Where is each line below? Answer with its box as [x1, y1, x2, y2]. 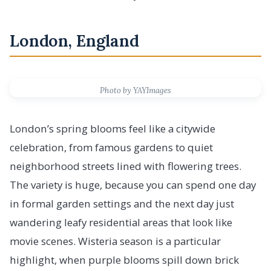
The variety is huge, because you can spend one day [10, 178, 256, 192]
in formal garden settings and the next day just [10, 197, 234, 211]
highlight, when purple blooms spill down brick [10, 253, 239, 267]
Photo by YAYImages [100, 85, 171, 96]
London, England [10, 30, 139, 51]
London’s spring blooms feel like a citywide [10, 122, 215, 136]
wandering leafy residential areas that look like [10, 215, 232, 230]
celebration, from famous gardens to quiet [10, 140, 213, 155]
